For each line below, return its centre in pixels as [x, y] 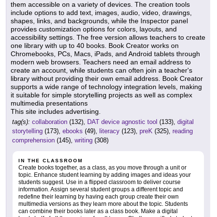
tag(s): [21, 122]
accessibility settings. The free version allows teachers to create [108, 38]
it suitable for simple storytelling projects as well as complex [101, 95]
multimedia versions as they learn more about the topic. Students [103, 204]
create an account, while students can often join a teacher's [101, 70]
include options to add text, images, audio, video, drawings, [101, 13]
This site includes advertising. [56, 112]
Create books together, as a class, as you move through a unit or [102, 168]
